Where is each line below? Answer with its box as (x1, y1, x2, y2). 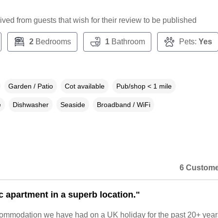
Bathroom (109, 37, 145, 46)
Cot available (64, 82, 105, 91)
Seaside (60, 101, 85, 109)
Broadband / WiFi (96, 101, 150, 109)
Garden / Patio (8, 82, 53, 91)
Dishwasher (12, 101, 49, 109)
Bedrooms (33, 37, 71, 46)
